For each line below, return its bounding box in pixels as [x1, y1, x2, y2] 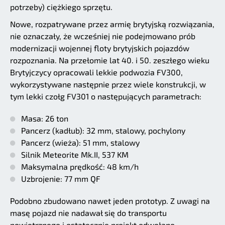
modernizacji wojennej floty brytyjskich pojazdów [10, 43, 189, 53]
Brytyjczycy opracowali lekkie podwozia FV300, [10, 67, 183, 77]
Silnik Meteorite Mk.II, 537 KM [21, 149, 129, 159]
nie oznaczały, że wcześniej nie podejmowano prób [10, 31, 195, 41]
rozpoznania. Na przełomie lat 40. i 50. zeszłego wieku [10, 55, 209, 65]
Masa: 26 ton [21, 113, 68, 123]
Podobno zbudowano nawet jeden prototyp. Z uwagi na [10, 195, 210, 205]
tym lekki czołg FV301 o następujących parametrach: [10, 91, 201, 101]
